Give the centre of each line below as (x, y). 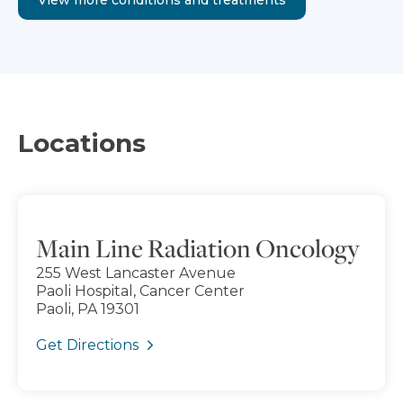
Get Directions (87, 345)
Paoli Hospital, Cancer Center (140, 291)
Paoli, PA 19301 (88, 309)
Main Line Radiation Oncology (198, 247)
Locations (82, 143)
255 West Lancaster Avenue (136, 273)
